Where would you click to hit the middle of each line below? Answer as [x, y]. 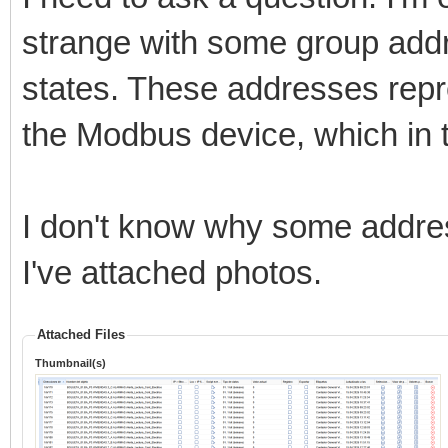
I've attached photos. [172, 273]
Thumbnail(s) [70, 363]
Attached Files [81, 335]
